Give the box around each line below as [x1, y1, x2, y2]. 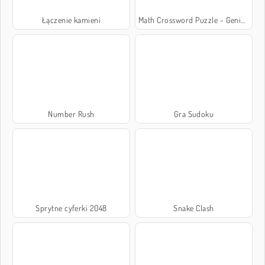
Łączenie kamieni [41, 15, 101, 25]
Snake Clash [173, 203, 214, 214]
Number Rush [48, 109, 95, 119]
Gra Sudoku [173, 109, 214, 119]
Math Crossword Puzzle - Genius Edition [138, 15, 241, 25]
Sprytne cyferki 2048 [35, 203, 107, 214]
